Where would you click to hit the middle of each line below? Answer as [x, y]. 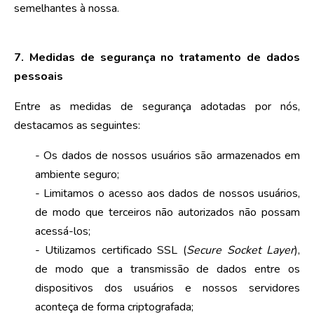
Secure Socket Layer [241, 250]
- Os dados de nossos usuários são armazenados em [168, 155]
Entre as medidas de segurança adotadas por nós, [157, 106]
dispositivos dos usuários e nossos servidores [168, 288]
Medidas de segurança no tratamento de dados [165, 57]
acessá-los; [62, 231]
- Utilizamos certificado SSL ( [111, 250]
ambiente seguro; [77, 174]
